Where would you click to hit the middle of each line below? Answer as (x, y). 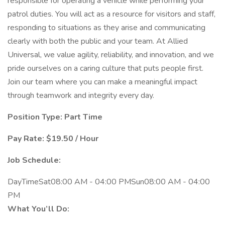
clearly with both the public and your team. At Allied (98, 41)
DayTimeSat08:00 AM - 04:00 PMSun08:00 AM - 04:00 (109, 182)
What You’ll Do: (38, 209)
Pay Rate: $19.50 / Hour (53, 139)
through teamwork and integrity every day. (81, 95)
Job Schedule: (34, 160)
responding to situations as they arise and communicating (106, 28)
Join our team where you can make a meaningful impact (102, 82)
